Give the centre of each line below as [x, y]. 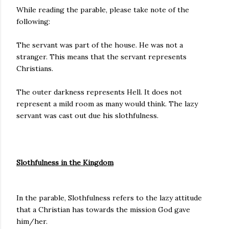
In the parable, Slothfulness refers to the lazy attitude [109, 198]
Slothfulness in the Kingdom [65, 163]
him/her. [32, 221]
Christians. [35, 68]
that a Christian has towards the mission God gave [103, 210]
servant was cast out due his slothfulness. [87, 116]
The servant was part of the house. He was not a [100, 45]
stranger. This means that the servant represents [101, 57]
